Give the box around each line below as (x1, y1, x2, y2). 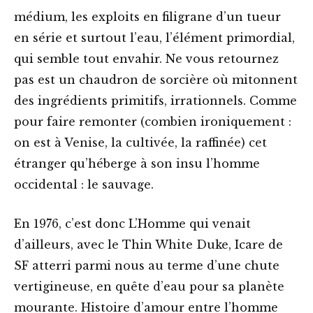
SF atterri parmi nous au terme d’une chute (14, 259, 279, 273)
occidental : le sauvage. (14, 177, 154, 192)
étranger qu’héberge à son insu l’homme (14, 156, 260, 171)
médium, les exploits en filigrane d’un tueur (14, 10, 281, 24)
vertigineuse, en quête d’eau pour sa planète (14, 279, 284, 294)
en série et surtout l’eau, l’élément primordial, (14, 31, 295, 45)
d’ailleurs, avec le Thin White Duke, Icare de (14, 238, 283, 252)
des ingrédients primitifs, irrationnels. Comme (14, 94, 297, 108)
